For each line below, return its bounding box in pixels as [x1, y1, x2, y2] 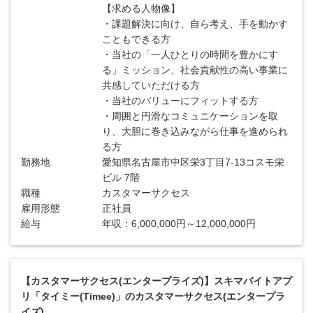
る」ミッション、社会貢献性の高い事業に [102, 64, 289, 75]
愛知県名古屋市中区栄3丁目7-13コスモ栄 [102, 156, 285, 168]
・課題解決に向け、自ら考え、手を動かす [102, 18, 289, 29]
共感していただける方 [102, 80, 201, 91]
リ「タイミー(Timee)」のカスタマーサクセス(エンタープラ [21, 291, 285, 302]
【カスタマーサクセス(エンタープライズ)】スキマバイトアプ [21, 275, 292, 286]
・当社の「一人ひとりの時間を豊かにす [102, 49, 279, 60]
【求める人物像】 [102, 3, 181, 14]
